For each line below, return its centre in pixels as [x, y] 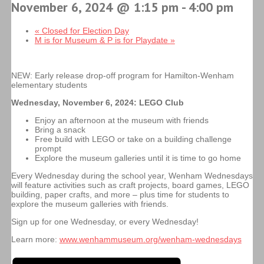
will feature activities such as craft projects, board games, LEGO [130, 185]
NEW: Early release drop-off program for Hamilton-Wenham [122, 76]
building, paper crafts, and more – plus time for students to [120, 195]
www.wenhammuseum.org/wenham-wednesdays [150, 240]
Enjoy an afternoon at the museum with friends [121, 121]
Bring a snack [60, 130]
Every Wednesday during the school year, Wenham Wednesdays [132, 176]
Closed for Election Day [84, 31]
